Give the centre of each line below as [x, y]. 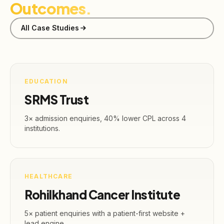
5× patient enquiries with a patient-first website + [105, 213]
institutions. [42, 128]
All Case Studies [50, 28]
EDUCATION [46, 81]
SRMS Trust [57, 99]
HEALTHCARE [48, 176]
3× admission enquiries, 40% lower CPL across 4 [105, 118]
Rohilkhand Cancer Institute [102, 194]
